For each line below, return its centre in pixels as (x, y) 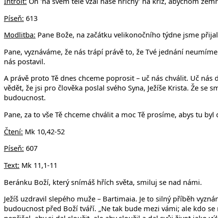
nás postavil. (25, 61)
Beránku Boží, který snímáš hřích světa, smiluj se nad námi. (103, 182)
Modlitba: (20, 35)
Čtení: (13, 131)
